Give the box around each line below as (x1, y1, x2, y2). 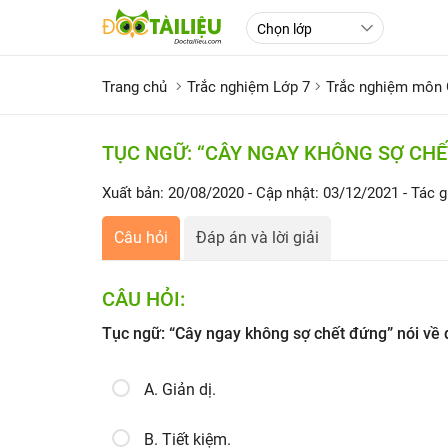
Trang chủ (102, 78, 167, 96)
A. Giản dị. (144, 380, 216, 399)
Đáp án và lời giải (196, 228, 319, 247)
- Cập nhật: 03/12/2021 (248, 184, 403, 202)
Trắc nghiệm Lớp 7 (187, 78, 310, 96)
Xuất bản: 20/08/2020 (102, 184, 244, 202)
